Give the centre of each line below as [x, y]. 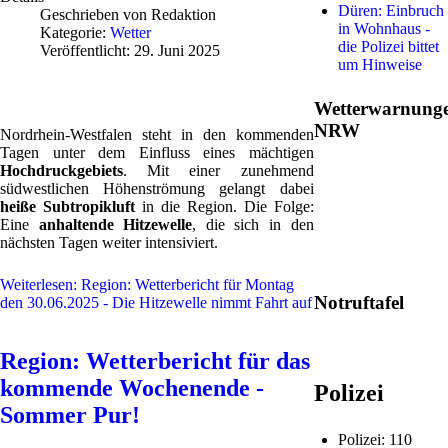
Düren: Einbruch [390, 10]
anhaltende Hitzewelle [115, 224]
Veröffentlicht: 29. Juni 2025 [130, 50]
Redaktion [183, 14]
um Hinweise [379, 64]
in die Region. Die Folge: [224, 206]
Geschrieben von [95, 14]
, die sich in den [253, 224]
